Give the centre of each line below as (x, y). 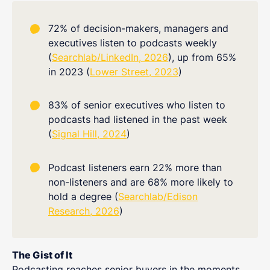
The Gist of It (42, 255)
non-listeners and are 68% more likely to (141, 182)
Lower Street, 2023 (134, 71)
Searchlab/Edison (158, 196)
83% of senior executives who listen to (137, 105)
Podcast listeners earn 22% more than (135, 167)
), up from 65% (202, 57)
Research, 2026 (84, 211)
